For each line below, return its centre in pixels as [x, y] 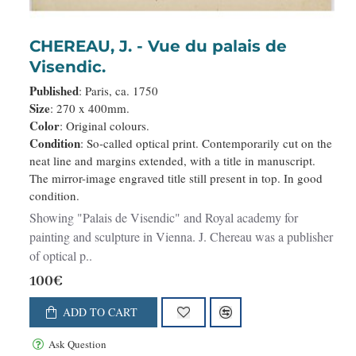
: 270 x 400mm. [90, 108]
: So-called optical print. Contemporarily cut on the [206, 143]
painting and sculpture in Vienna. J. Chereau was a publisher [181, 237]
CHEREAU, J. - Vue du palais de [89, 46]
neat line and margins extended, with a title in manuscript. [172, 161]
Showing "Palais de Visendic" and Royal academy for [53, 218]
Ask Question [78, 344]
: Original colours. [104, 126]
